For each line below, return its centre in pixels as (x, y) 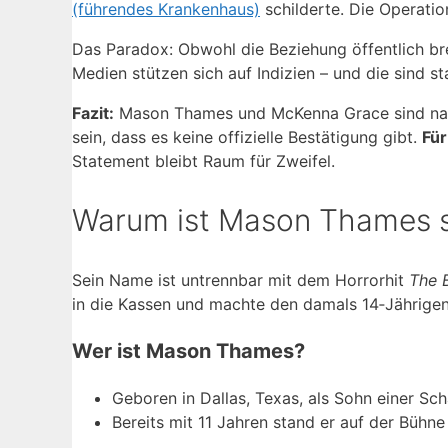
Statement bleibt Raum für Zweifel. (203, 160)
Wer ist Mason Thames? (188, 350)
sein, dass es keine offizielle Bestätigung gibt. (247, 136)
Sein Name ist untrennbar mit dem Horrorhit (240, 279)
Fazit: (93, 112)
